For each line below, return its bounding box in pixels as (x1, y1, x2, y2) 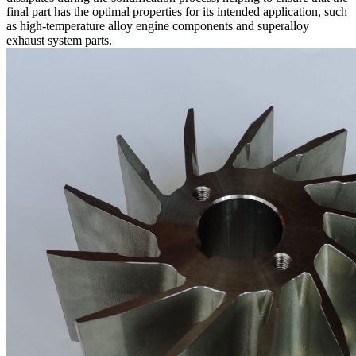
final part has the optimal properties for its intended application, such (6, 4, 347, 18)
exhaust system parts (6, 33, 109, 47)
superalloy (257, 18, 309, 33)
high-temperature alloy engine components (20, 18, 233, 33)
